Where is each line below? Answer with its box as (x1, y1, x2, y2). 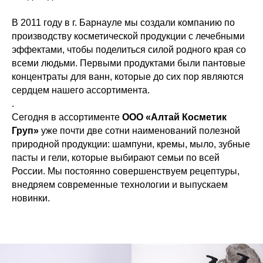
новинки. (12, 193, 50, 203)
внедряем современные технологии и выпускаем (12, 179, 228, 190)
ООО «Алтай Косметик (122, 112, 227, 122)
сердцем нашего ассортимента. (12, 85, 150, 95)
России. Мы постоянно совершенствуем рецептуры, (12, 166, 240, 176)
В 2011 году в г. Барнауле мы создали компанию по (12, 17, 235, 28)
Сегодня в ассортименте (12, 112, 122, 122)
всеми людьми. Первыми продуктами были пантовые (12, 58, 245, 68)
